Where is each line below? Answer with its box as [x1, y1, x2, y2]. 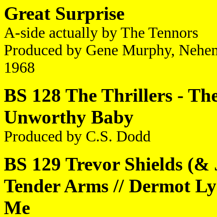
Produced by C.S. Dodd [4, 128, 151, 145]
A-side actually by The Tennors [4, 24, 198, 41]
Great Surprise [4, 3, 124, 24]
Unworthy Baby [4, 107, 134, 127]
